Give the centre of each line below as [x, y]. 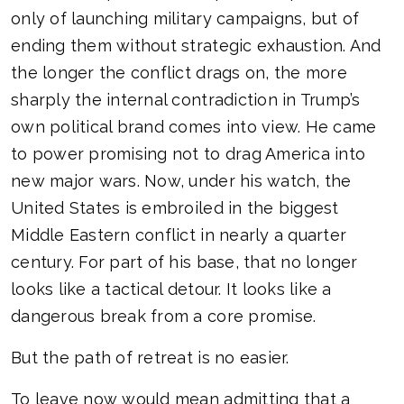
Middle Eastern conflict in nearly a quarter [179, 235]
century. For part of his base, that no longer [184, 262]
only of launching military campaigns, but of [185, 19]
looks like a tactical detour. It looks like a [171, 289]
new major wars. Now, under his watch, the [181, 181]
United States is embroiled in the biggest [175, 208]
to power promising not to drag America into [188, 154]
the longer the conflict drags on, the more [179, 73]
